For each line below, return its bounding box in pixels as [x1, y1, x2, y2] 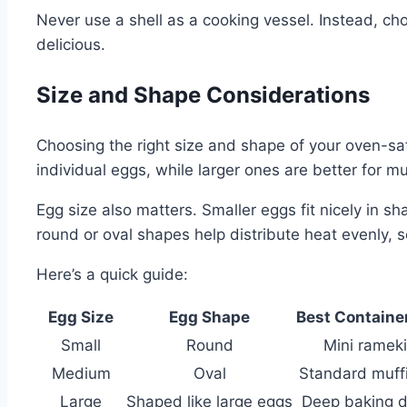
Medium [51, 363, 111, 382]
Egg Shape [169, 307, 250, 326]
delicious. [36, 35, 105, 54]
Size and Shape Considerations [36, 81, 370, 108]
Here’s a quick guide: [36, 264, 188, 283]
